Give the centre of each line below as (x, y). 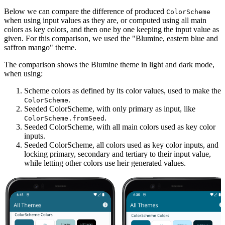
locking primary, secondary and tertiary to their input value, (118, 154)
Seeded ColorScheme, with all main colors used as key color (120, 127)
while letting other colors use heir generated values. (105, 163)
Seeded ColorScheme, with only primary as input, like (110, 109)
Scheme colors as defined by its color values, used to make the (123, 91)
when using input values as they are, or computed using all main (105, 21)
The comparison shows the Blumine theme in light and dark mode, (109, 65)
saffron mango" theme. (40, 48)
